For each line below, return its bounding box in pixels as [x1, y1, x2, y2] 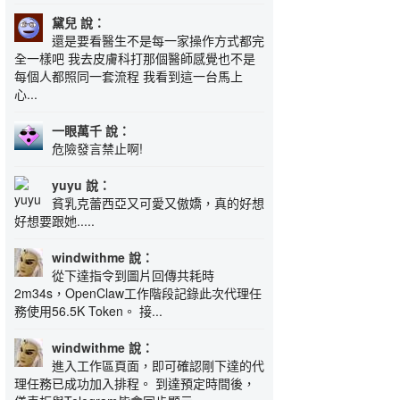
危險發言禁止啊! [52, 139, 143, 157]
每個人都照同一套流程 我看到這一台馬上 [14, 67, 243, 85]
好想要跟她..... [14, 212, 95, 229]
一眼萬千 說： [52, 121, 130, 139]
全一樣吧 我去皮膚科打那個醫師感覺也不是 [14, 49, 255, 67]
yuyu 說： [52, 176, 111, 194]
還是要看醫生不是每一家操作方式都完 [52, 31, 264, 49]
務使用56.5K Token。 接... [14, 302, 162, 320]
